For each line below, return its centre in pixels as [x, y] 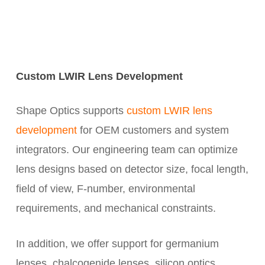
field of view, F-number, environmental [105, 188]
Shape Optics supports [71, 110]
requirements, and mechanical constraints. [116, 208]
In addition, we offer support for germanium [117, 243]
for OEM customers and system [153, 130]
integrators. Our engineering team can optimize [127, 149]
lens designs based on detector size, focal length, [132, 169]
